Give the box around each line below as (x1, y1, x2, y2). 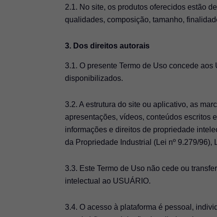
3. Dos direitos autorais (65, 41, 150, 50)
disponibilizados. (65, 74, 124, 82)
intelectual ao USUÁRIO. (65, 176, 151, 185)
